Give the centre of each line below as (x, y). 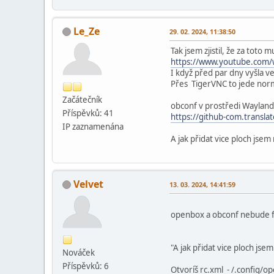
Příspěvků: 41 (88, 113)
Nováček (79, 252)
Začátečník (82, 99)
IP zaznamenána (93, 126)
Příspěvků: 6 (86, 266)
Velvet (88, 184)
